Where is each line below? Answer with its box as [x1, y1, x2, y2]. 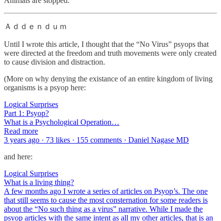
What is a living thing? [4, 178, 74, 186]
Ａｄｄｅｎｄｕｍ [4, 22, 67, 31]
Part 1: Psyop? [4, 109, 49, 117]
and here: [4, 152, 33, 161]
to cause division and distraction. [4, 57, 105, 66]
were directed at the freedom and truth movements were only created [4, 48, 217, 57]
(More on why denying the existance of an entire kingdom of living [4, 74, 213, 83]
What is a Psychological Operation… [4, 117, 119, 126]
